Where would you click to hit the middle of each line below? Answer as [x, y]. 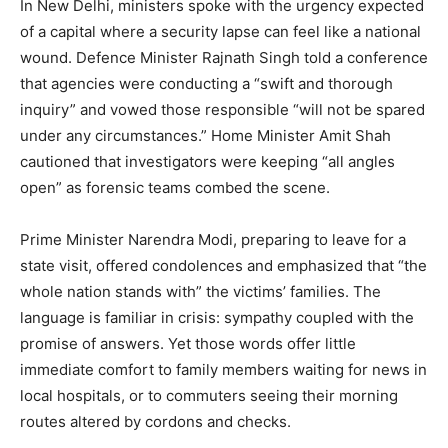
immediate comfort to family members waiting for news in [223, 369]
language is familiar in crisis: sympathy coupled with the [217, 317]
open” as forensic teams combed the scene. [175, 187]
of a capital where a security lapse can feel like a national [220, 31]
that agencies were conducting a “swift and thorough [206, 83]
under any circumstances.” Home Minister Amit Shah [205, 135]
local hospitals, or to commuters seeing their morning [209, 395]
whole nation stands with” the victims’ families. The [200, 291]
